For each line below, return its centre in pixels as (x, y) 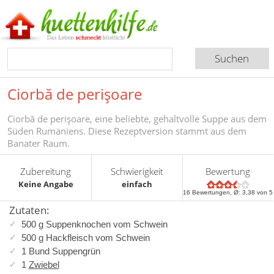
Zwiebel (44, 264)
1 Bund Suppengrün (61, 251)
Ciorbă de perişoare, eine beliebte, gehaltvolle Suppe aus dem (137, 118)
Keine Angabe (46, 184)
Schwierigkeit (137, 171)
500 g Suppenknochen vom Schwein (94, 224)
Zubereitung (46, 171)
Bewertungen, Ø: (217, 192)
